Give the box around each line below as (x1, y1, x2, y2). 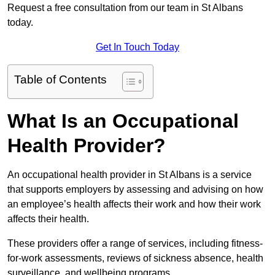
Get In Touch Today (96, 42, 179, 53)
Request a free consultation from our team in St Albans (7, 2, 243, 14)
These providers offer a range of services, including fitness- (7, 238, 263, 249)
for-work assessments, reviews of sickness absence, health (7, 253, 263, 264)
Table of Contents (14, 73, 107, 87)
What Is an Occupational (7, 110, 239, 133)
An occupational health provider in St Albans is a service (7, 169, 252, 180)
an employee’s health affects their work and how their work (7, 199, 261, 210)
